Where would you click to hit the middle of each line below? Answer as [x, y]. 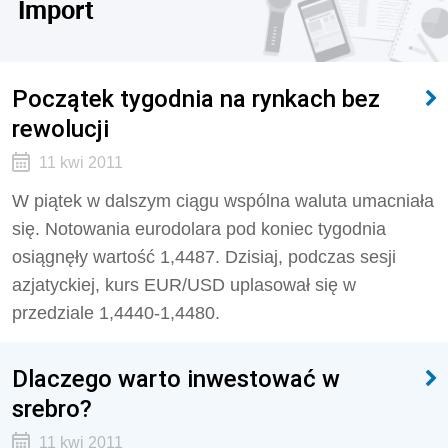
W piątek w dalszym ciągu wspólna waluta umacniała [223, 201]
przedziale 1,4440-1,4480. [116, 313]
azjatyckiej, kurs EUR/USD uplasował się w [184, 285]
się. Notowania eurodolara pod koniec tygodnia [199, 229]
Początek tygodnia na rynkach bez [196, 98]
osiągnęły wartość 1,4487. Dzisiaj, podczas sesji [204, 257]
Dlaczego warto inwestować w [176, 378]
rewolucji [60, 128]
